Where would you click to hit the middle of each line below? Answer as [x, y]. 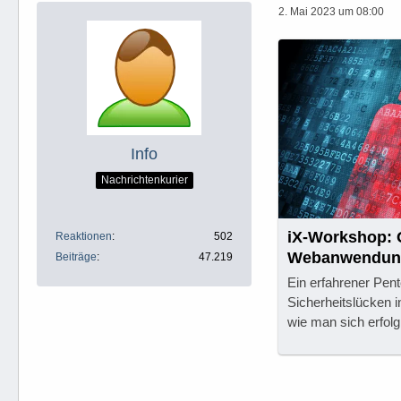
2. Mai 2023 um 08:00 [331, 11]
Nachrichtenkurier [144, 179]
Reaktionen [84, 236]
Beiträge [76, 257]
